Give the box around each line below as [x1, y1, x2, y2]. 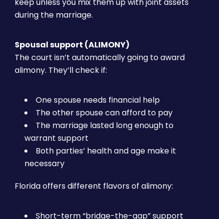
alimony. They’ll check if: [15, 65, 107, 76]
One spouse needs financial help [36, 94, 160, 106]
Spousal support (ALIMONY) [15, 39, 130, 50]
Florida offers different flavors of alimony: [15, 180, 173, 192]
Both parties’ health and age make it [36, 145, 176, 156]
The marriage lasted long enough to [36, 120, 174, 131]
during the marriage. [15, 9, 93, 21]
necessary [24, 158, 65, 169]
